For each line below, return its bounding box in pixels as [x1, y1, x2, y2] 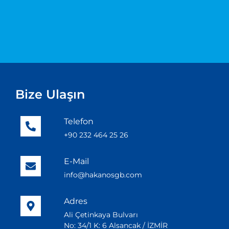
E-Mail [64, 156, 89, 167]
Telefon [64, 117, 94, 127]
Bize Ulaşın [15, 87, 85, 102]
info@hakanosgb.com [64, 170, 143, 180]
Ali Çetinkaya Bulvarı [64, 210, 139, 220]
